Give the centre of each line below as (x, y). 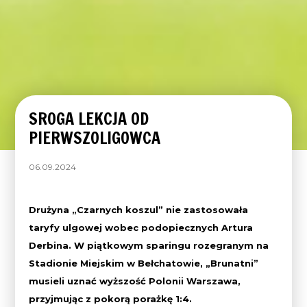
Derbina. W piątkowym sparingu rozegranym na (149, 245)
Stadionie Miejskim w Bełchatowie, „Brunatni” (144, 263)
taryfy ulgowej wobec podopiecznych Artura (141, 227)
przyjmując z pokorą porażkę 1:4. (111, 298)
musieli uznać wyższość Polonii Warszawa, (135, 281)
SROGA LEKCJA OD (89, 118)
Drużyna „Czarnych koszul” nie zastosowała (139, 209)
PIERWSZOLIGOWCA (95, 137)
